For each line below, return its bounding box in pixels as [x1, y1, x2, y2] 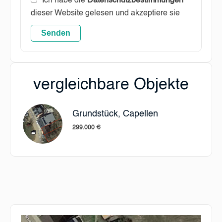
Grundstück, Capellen [72, 110, 158, 118]
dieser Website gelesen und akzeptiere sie [31, 9, 180, 17]
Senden [41, 29, 70, 37]
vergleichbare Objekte [33, 77, 189, 93]
